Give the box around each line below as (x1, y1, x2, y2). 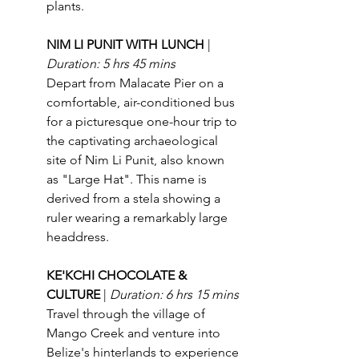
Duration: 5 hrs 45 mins (46, 55, 175, 71)
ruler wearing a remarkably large (46, 209, 231, 225)
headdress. (46, 228, 109, 244)
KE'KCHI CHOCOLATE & (46, 267, 190, 283)
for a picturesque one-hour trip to (46, 113, 240, 129)
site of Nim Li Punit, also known (46, 151, 228, 167)
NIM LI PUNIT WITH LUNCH (46, 36, 208, 52)
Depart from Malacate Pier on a (46, 75, 227, 91)
